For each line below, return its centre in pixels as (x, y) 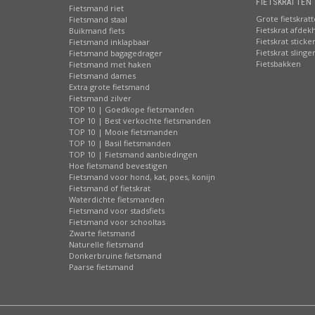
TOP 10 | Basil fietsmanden (120, 143)
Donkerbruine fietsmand (115, 256)
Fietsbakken (278, 64)
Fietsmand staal (98, 19)
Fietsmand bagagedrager (116, 53)
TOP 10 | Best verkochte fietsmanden (140, 121)
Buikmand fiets (97, 31)
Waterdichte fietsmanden (117, 199)
